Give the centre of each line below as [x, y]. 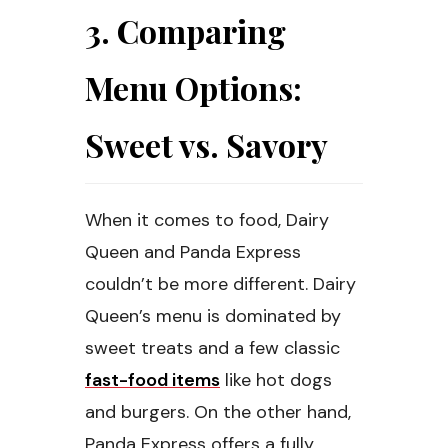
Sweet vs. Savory [206, 145]
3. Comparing [185, 31]
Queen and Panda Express [193, 252]
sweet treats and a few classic [212, 348]
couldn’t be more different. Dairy [220, 284]
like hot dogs [276, 380]
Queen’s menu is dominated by [213, 316]
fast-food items [152, 380]
